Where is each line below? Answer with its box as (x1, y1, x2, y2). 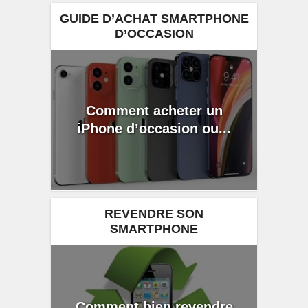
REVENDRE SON (104, 207, 203, 221)
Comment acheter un (85, 103, 223, 119)
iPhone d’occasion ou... (77, 121, 231, 137)
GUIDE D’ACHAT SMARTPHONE (59, 11, 249, 25)
